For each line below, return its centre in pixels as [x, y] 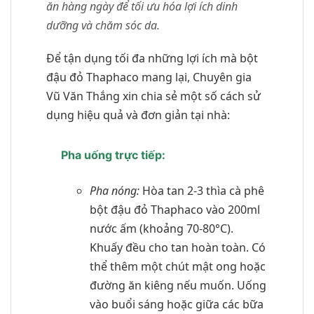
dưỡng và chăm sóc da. [103, 26]
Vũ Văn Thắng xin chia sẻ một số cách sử [153, 96]
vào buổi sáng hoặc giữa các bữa [176, 305]
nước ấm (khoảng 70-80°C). [161, 229]
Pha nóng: [114, 191]
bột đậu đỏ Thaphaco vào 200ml [175, 210]
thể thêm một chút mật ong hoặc [177, 267]
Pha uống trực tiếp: [113, 155]
